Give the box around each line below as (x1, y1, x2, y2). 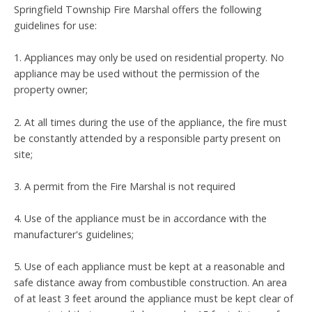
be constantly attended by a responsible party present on (14, 131, 281, 145)
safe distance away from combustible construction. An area (14, 275, 287, 289)
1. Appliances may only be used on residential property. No (14, 51, 284, 65)
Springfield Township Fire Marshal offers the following (14, 3, 262, 17)
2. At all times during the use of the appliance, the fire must (14, 115, 287, 129)
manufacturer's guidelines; (14, 227, 134, 241)
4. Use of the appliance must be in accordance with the (14, 211, 267, 225)
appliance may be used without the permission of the (14, 67, 260, 81)
